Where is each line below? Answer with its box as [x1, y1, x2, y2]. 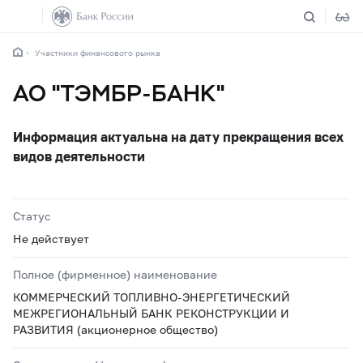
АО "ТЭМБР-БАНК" [13, 79, 225, 108]
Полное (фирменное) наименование [13, 267, 217, 281]
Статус [13, 209, 51, 223]
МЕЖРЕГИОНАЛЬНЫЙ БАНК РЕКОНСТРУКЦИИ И [13, 306, 289, 320]
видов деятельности [13, 148, 145, 164]
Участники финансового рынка [35, 48, 160, 58]
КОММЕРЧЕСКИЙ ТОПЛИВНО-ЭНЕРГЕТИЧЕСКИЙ [13, 290, 290, 304]
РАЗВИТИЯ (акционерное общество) [13, 322, 218, 336]
